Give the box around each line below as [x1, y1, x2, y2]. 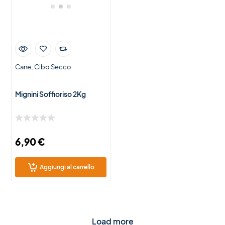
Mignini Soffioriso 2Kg [15, 89, 86, 98]
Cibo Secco [34, 63, 72, 71]
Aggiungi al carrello [39, 163, 94, 171]
